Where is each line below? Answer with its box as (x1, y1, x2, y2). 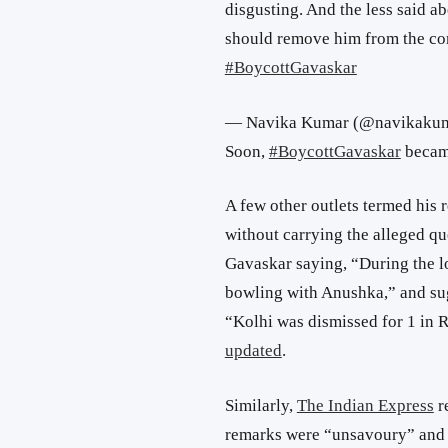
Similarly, (224, 395, 297, 415)
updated (224, 341, 282, 361)
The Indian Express (296, 395, 434, 415)
